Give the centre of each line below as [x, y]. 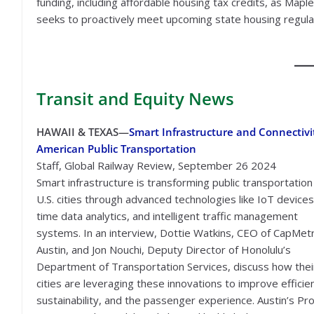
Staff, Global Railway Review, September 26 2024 [156, 165]
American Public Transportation [116, 149]
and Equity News [166, 98]
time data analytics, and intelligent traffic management [167, 216]
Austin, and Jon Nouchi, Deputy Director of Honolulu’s [164, 250]
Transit [67, 98]
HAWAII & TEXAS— [83, 132]
